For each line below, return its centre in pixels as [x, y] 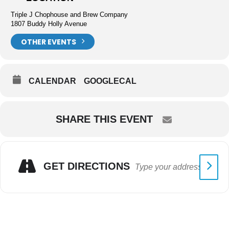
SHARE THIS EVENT [104, 119]
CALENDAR [52, 81]
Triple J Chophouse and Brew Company [69, 15]
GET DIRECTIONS [87, 166]
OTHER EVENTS [49, 42]
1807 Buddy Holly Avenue [49, 24]
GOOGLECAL [110, 81]
